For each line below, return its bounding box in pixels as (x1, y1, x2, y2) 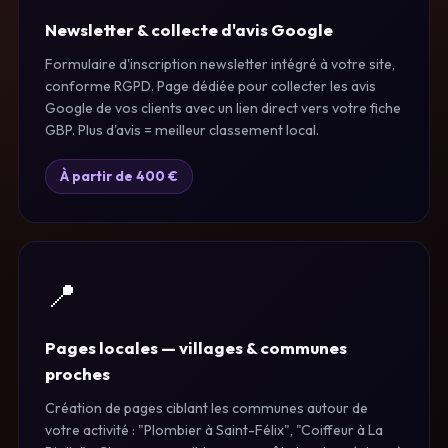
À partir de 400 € (60, 166, 178, 185)
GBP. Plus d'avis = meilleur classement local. (45, 120, 319, 139)
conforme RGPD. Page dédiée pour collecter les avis (45, 76, 376, 95)
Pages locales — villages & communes (45, 336, 347, 358)
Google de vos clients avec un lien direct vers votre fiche (45, 98, 401, 117)
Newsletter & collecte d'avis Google (45, 18, 333, 40)
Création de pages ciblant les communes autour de (45, 398, 368, 417)
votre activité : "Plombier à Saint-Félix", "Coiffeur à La (45, 420, 383, 439)
